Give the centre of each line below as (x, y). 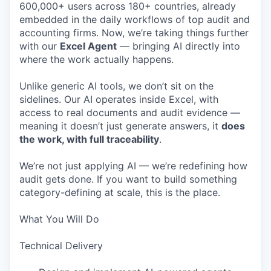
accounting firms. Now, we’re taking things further (134, 33)
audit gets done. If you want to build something (128, 179)
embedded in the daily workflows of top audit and (135, 19)
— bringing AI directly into (178, 46)
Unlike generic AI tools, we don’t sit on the (116, 86)
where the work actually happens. (96, 59)
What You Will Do (59, 219)
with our (40, 46)
